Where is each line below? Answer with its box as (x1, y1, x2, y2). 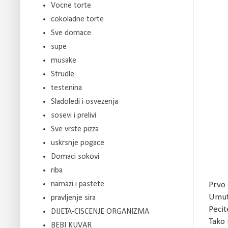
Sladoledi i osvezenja (51, 97, 118, 106)
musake (51, 56, 76, 65)
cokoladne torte (51, 15, 104, 23)
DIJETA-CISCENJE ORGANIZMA (51, 207, 149, 216)
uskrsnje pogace (51, 138, 104, 147)
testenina (51, 83, 82, 92)
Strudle (51, 70, 74, 78)
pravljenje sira (51, 193, 96, 202)
